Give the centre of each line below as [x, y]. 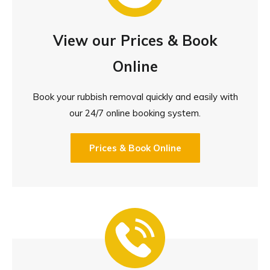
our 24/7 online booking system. [135, 113]
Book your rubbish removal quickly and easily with [135, 96]
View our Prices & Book [135, 40]
